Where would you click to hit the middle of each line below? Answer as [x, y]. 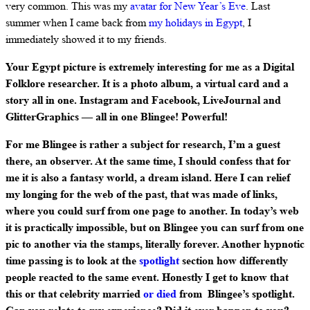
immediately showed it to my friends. [86, 39]
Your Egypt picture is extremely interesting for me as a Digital [150, 66]
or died [160, 293]
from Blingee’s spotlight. [236, 293]
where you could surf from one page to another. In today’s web [152, 210]
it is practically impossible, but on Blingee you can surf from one [155, 227]
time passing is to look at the [72, 260]
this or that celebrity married [74, 293]
